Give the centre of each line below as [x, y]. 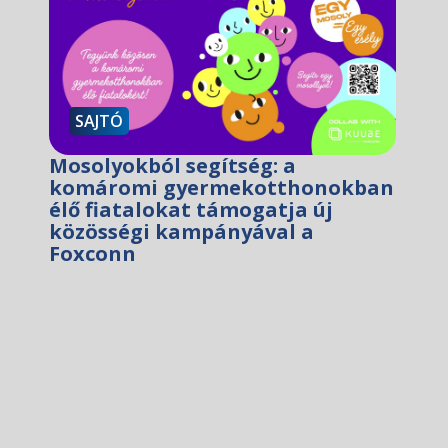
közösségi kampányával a [181, 231]
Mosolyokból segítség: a [172, 165]
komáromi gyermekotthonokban [221, 187]
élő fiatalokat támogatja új [190, 209]
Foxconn [92, 253]
